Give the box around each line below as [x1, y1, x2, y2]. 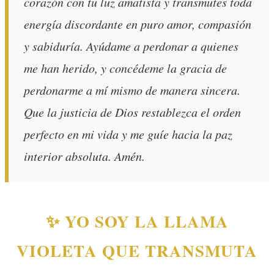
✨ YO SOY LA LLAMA [45, 209, 229, 233]
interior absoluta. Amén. [24, 147, 145, 164]
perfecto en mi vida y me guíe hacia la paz [24, 125, 232, 142]
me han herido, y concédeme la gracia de [24, 59, 227, 76]
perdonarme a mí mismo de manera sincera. [24, 81, 240, 98]
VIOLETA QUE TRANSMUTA [17, 238, 257, 262]
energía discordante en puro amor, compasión [24, 15, 251, 32]
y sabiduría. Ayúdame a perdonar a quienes [24, 37, 239, 54]
